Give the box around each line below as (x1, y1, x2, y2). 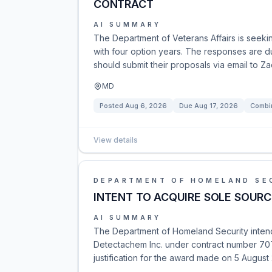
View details (93, 135, 138, 144)
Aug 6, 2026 (125, 101, 167, 110)
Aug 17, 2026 (194, 101, 238, 110)
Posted (100, 101, 125, 110)
